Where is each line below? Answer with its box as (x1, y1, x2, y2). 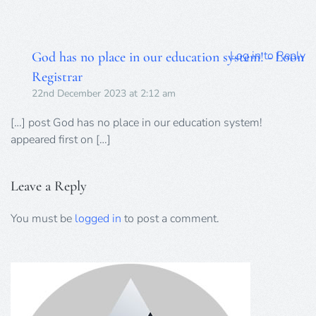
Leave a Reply (11, 177, 87, 195)
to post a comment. (121, 210, 219, 226)
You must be (11, 210, 75, 226)
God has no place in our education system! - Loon (32, 48, 304, 66)
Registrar (32, 68, 83, 85)
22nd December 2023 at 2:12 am (32, 86, 176, 100)
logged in (75, 210, 121, 226)
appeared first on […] (11, 131, 111, 147)
